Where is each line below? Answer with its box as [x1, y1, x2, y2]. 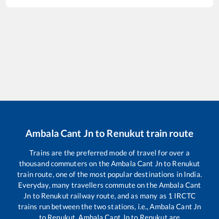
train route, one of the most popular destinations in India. [17, 170, 202, 179]
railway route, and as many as [68, 191, 168, 200]
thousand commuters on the [19, 159, 111, 168]
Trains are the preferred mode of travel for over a [29, 148, 190, 157]
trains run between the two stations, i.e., [18, 202, 150, 211]
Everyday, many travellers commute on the [18, 180, 159, 190]
